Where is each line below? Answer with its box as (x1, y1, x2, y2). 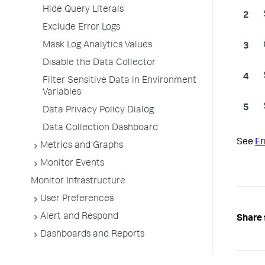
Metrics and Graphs (40, 141, 123, 151)
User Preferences (40, 195, 114, 204)
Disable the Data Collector (43, 59, 156, 68)
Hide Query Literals (43, 5, 124, 15)
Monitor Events (40, 159, 104, 169)
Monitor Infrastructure (31, 177, 125, 186)
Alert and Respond (40, 212, 118, 222)
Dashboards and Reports (40, 230, 144, 240)
